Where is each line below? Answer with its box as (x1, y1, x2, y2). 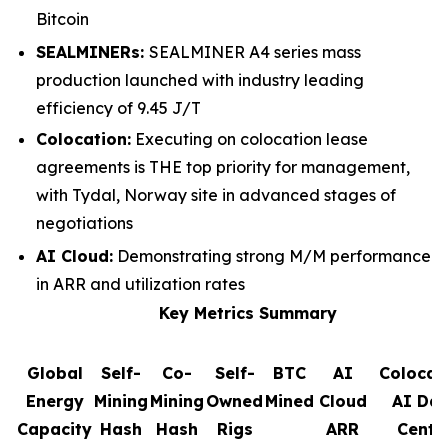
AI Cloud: (36, 246, 113, 267)
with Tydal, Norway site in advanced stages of (36, 185, 396, 206)
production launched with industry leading (36, 69, 364, 90)
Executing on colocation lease (131, 129, 368, 150)
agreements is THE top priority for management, (36, 157, 410, 178)
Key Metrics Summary (158, 303, 337, 324)
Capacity (17, 419, 92, 440)
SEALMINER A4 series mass (149, 41, 361, 62)
